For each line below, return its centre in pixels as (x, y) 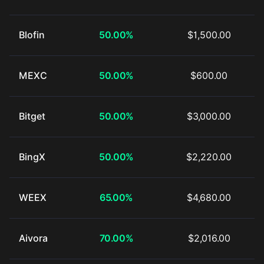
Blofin (32, 35)
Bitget (32, 116)
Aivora (33, 238)
